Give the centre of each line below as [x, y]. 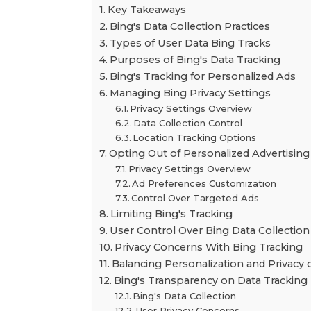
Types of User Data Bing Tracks [190, 43]
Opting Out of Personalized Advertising [209, 153]
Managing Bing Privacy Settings [190, 93]
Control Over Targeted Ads [195, 198]
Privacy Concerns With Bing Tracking [208, 247]
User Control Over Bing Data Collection [209, 230]
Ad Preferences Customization [204, 183]
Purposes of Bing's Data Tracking [195, 60]
